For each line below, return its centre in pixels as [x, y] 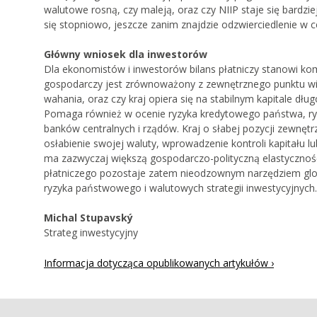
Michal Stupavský [88, 218]
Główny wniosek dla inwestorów [126, 54]
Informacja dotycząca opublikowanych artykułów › [159, 263]
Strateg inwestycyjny [91, 233]
